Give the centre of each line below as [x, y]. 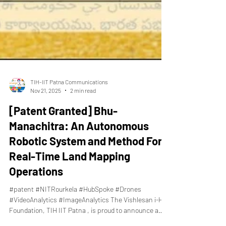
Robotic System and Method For [86, 157]
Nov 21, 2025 [46, 107]
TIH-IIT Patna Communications [69, 98]
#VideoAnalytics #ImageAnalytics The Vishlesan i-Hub [90, 216]
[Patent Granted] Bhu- [63, 127]
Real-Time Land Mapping [70, 173]
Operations [36, 188]
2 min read [83, 107]
